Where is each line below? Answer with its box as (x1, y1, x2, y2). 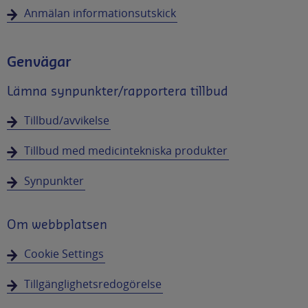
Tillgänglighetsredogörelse (24, 276, 162, 291)
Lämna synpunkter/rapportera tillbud (7, 85, 228, 98)
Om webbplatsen (7, 218, 107, 231)
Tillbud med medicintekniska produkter (24, 142, 228, 158)
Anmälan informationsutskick (24, 5, 176, 21)
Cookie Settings (24, 245, 104, 261)
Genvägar (7, 55, 71, 69)
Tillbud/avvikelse (24, 112, 109, 128)
